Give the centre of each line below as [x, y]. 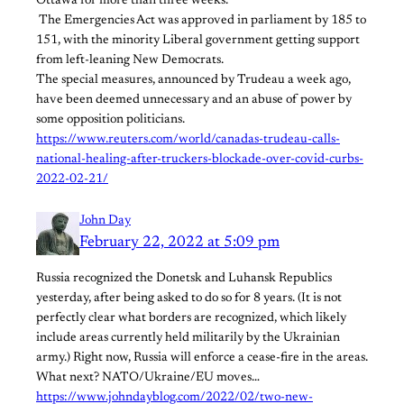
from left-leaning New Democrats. [130, 61]
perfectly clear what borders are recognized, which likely [191, 318]
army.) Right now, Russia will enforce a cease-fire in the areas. [202, 358]
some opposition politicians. [110, 120]
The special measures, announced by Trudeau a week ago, [193, 81]
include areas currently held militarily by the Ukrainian [188, 338]
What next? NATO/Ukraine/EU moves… [148, 377]
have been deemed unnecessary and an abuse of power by [194, 101]
